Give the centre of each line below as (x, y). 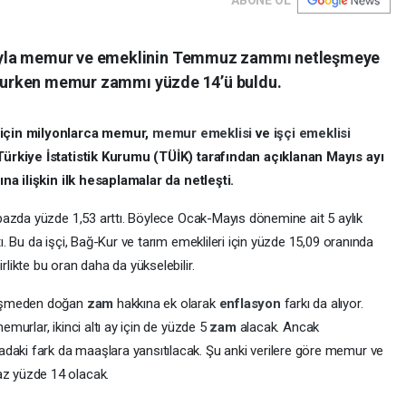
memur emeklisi (204, 133)
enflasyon (251, 303)
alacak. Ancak (280, 327)
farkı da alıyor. (324, 303)
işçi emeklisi (312, 133)
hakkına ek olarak (168, 303)
